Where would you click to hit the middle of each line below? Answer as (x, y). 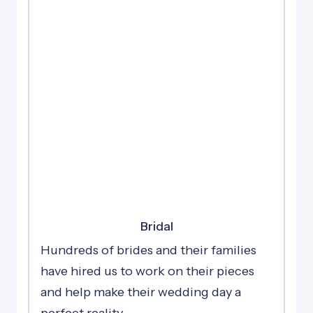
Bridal (156, 226)
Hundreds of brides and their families (148, 250)
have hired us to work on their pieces (147, 271)
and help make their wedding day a (141, 292)
